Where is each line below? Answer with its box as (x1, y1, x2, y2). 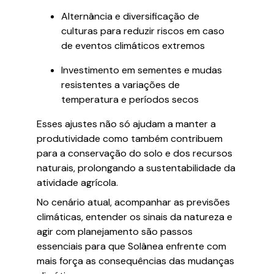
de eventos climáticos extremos (61, 39, 205, 52)
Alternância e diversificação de (61, 10, 199, 23)
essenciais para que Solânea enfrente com (37, 240, 226, 253)
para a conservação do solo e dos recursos (37, 147, 232, 160)
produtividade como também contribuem (37, 132, 223, 145)
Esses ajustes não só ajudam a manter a (37, 117, 216, 130)
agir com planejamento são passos (37, 225, 193, 238)
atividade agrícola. (37, 176, 118, 189)
